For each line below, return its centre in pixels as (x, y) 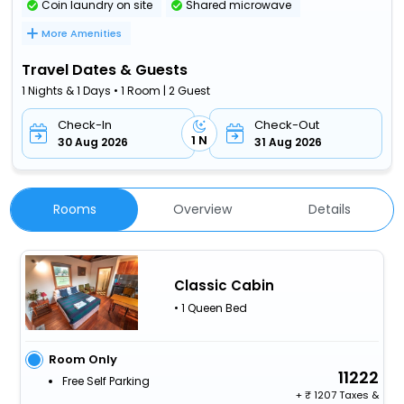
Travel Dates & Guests (105, 69)
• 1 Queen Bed (210, 308)
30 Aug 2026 (93, 142)
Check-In (85, 124)
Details (329, 209)
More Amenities (82, 33)
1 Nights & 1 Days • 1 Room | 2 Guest (116, 90)
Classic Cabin (224, 285)
